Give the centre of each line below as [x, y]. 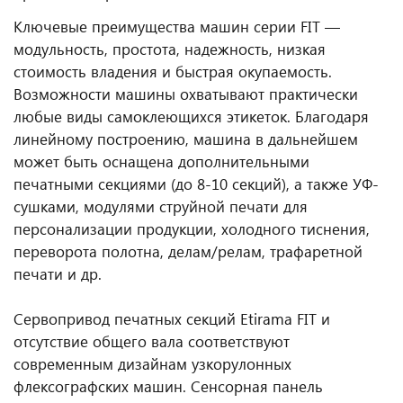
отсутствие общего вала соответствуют [152, 342]
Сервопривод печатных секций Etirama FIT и [172, 319]
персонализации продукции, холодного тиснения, [192, 229]
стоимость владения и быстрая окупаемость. [173, 72]
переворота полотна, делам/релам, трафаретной [188, 252]
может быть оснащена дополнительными [161, 162]
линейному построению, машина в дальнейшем [186, 139]
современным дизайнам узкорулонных [152, 364]
